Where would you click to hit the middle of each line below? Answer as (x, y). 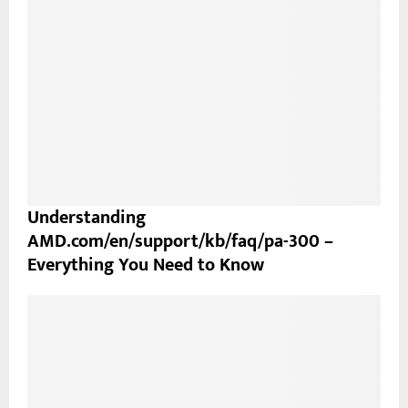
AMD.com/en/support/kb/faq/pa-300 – (180, 242)
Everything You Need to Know (146, 265)
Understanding (87, 218)
